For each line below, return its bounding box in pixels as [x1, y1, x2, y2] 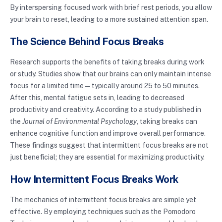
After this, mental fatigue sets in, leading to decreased [10, 93, 184, 102]
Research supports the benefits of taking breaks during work [10, 57, 205, 66]
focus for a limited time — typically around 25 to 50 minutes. [10, 81, 200, 90]
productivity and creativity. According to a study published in [10, 105, 201, 113]
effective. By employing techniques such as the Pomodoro [10, 207, 196, 216]
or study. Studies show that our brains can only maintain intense [10, 69, 211, 78]
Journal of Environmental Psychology [22, 117, 137, 125]
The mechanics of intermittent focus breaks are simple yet [10, 195, 196, 204]
